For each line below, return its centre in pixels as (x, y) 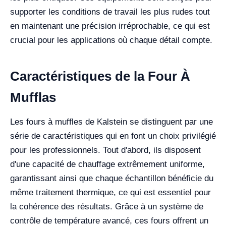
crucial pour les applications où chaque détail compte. (111, 40)
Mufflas (33, 98)
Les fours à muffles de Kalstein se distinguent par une (111, 122)
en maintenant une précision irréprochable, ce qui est (110, 26)
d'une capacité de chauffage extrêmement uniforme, (107, 164)
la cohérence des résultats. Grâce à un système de (107, 207)
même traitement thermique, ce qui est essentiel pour (110, 193)
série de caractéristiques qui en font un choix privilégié (113, 136)
